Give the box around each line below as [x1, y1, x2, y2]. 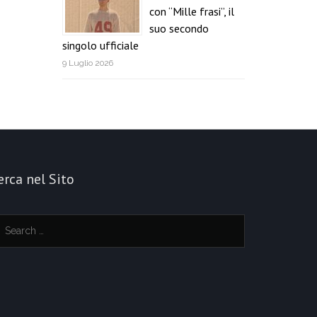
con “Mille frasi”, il [149, 4, 235, 18]
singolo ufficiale [62, 38, 139, 52]
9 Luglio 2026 [62, 57, 114, 68]
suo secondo [149, 21, 209, 35]
